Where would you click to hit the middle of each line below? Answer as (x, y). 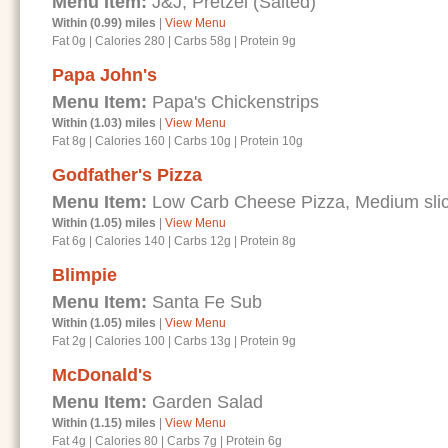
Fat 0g (70, 41)
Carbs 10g (202, 141)
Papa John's (104, 75)
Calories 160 (130, 141)
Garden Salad (205, 402)
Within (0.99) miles (104, 23)
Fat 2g (70, 341)
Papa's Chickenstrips (233, 102)
